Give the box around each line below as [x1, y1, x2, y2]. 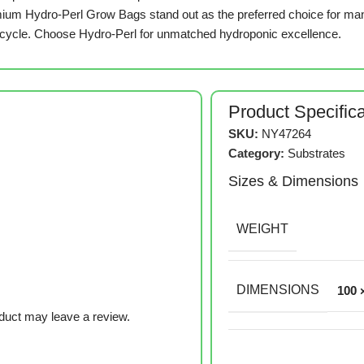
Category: [228, 146, 285, 161]
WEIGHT [236, 222, 289, 236]
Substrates [288, 146, 346, 161]
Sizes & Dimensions [228, 173, 359, 190]
